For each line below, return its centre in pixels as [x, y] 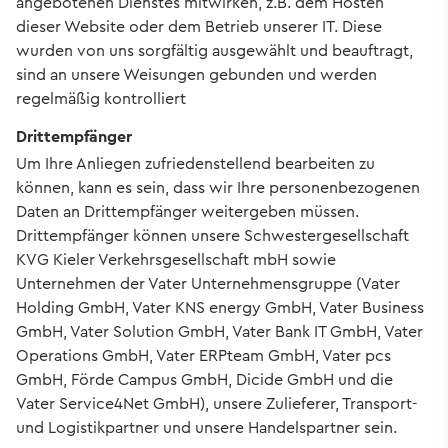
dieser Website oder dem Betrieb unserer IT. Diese [199, 27]
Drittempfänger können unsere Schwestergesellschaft [212, 235]
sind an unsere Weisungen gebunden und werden [196, 75]
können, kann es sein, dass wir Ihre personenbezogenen [218, 187]
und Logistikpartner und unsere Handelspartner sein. [206, 427]
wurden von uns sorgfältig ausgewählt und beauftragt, [214, 51]
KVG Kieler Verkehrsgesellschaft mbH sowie [176, 259]
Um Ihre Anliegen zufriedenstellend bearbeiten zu [195, 163]
